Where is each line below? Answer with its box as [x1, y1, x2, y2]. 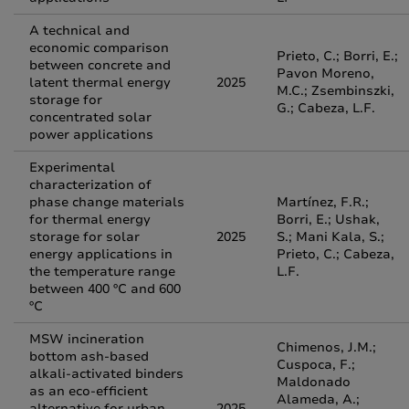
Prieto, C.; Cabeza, [277, 246, 394, 263]
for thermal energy [29, 211, 151, 228]
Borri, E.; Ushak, [277, 211, 380, 228]
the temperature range [29, 263, 175, 280]
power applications [29, 126, 153, 143]
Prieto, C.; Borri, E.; [277, 47, 398, 65]
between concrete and [29, 57, 171, 74]
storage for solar [29, 228, 140, 246]
